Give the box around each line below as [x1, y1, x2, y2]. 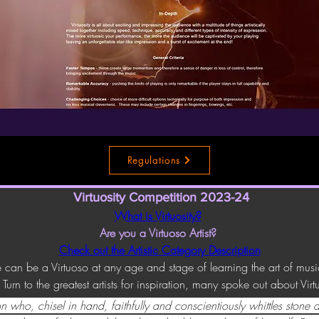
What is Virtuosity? [114, 208, 202, 224]
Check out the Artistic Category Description [58, 242, 261, 258]
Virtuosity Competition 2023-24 [73, 190, 249, 204]
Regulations [127, 154, 181, 167]
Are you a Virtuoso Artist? [99, 225, 220, 241]
